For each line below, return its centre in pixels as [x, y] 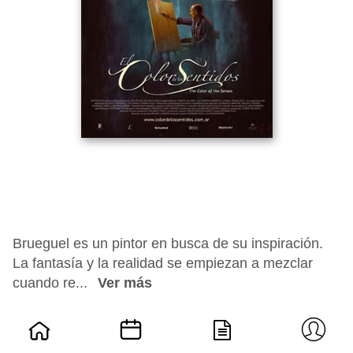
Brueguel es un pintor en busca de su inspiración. [168, 243]
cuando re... [52, 283]
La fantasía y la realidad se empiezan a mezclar [163, 263]
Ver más [125, 283]
